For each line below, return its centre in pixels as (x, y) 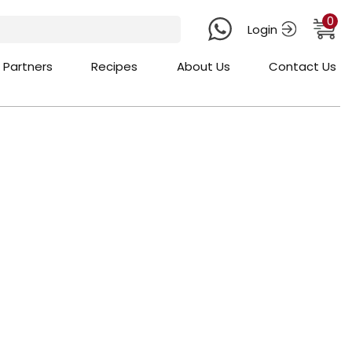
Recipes (115, 66)
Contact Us (302, 66)
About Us (203, 66)
